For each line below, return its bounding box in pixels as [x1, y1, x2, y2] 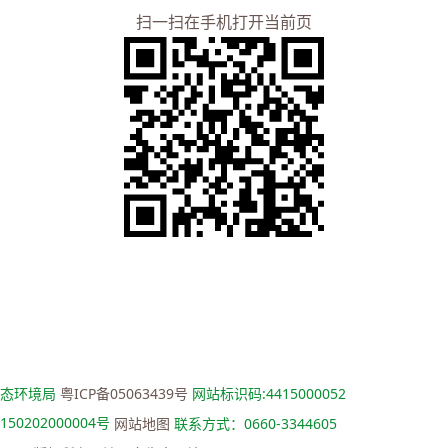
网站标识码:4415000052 [187, 384, 346, 403]
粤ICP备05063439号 [59, 384, 188, 403]
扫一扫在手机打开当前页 [136, 11, 312, 33]
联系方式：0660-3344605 [170, 414, 338, 433]
